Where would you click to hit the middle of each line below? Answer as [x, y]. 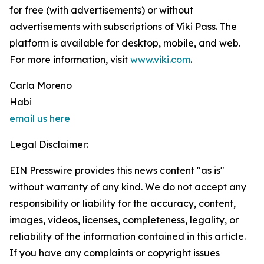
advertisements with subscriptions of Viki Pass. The [123, 27]
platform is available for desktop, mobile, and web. [125, 43]
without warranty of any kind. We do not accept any [128, 187]
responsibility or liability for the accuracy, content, [123, 204]
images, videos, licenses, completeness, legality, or [124, 220]
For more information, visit [70, 60]
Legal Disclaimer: [49, 145]
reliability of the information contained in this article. [128, 237]
